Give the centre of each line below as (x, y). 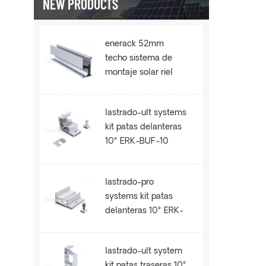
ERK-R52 (123, 87)
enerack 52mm (135, 45)
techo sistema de (139, 59)
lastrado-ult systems (146, 113)
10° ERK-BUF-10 (137, 142)
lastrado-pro (130, 182)
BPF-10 (119, 225)
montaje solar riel (139, 73)
